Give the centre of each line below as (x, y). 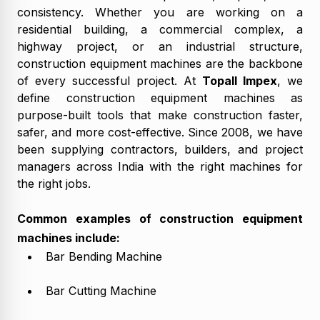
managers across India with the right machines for (160, 166)
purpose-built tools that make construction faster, (160, 115)
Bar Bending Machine (104, 256)
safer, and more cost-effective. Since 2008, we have (160, 132)
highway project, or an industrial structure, (160, 46)
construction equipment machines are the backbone (160, 63)
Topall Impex (240, 80)
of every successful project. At (110, 80)
